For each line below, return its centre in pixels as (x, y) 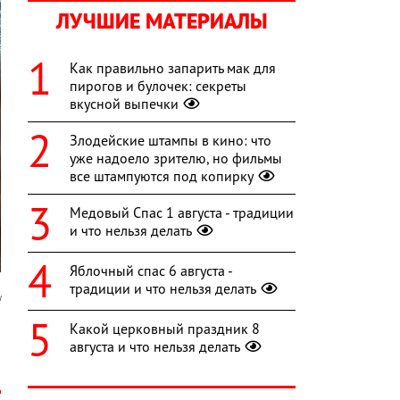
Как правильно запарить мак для (173, 68)
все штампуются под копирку (162, 176)
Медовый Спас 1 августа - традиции (182, 213)
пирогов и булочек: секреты (158, 86)
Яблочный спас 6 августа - (151, 271)
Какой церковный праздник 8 (165, 329)
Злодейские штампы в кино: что (171, 141)
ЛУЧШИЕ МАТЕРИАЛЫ (162, 21)
